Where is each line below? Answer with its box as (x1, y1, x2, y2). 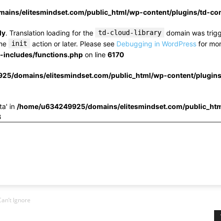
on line (83, 50, 108, 59)
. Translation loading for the (5, 29, 95, 37)
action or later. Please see (30, 39, 116, 48)
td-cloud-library (98, 29, 161, 37)
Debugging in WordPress (116, 39, 196, 48)
